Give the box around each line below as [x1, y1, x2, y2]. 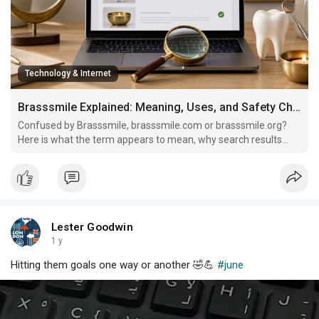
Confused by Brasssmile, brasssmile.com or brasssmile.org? [18, 119, 287, 131]
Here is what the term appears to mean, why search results [18, 133, 282, 145]
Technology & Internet [25, 68, 111, 78]
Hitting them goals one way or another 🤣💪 [11, 258, 217, 271]
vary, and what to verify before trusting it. [18, 147, 202, 159]
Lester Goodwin [51, 220, 133, 234]
